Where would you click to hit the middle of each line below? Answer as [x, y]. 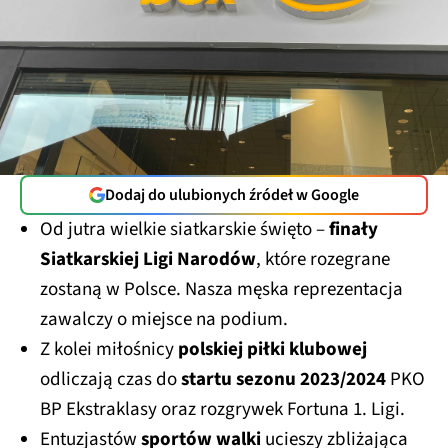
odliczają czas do [110, 379]
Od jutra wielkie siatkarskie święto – [184, 229]
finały [353, 229]
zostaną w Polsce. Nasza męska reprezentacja [221, 289]
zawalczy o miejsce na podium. [166, 319]
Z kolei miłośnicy [107, 349]
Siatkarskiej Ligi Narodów [148, 259]
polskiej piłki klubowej [270, 349]
